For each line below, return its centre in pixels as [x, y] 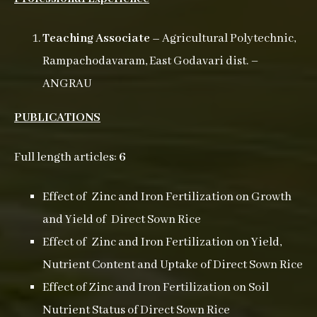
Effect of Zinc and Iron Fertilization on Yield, [162, 242]
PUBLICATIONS [57, 118]
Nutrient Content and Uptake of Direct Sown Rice [173, 265]
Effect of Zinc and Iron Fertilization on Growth [167, 197]
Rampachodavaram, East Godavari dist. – [151, 61]
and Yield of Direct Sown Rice [122, 220]
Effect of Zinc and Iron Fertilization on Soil [156, 288]
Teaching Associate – [102, 39]
